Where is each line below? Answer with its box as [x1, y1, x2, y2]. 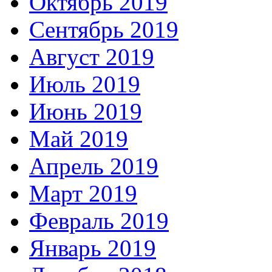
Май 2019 [29, 125, 128, 152]
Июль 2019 [29, 70, 140, 97]
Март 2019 [29, 180, 137, 206]
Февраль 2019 [29, 207, 169, 234]
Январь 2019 [29, 234, 156, 261]
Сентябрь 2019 [29, 16, 178, 42]
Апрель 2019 [29, 152, 158, 179]
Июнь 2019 [29, 98, 142, 124]
